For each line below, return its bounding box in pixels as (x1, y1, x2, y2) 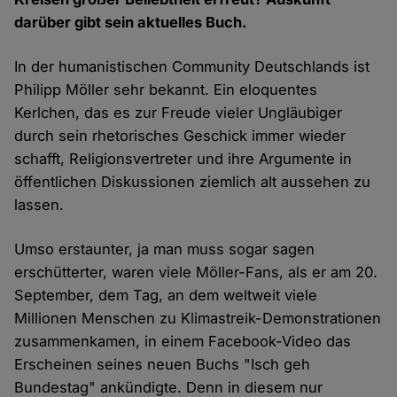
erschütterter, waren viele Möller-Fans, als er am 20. (14, 263, 378, 282)
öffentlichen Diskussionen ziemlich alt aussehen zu (14, 173, 371, 191)
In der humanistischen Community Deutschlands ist (14, 58, 370, 76)
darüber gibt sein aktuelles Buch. (14, 13, 248, 32)
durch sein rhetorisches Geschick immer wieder (14, 127, 346, 145)
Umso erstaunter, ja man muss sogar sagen (14, 240, 315, 259)
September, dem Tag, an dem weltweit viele (14, 286, 318, 305)
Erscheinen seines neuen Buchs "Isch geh (14, 355, 311, 374)
